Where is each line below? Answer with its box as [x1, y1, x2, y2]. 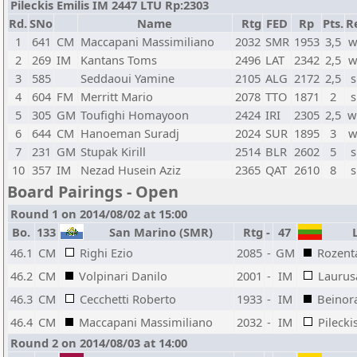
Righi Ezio [80, 245, 133, 261]
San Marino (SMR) [103, 224, 214, 240]
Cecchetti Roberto [80, 291, 176, 307]
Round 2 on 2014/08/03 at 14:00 [10, 335, 187, 351]
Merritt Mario [80, 88, 153, 104]
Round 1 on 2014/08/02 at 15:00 [10, 206, 187, 222]
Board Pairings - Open [7, 181, 178, 202]
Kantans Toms [80, 52, 157, 68]
